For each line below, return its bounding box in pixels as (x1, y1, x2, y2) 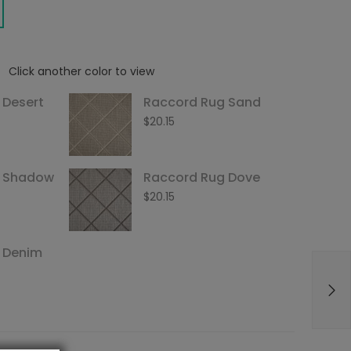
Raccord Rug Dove (143, 168, 260, 186)
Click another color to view (9, 63, 154, 79)
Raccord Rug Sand (143, 93, 261, 111)
